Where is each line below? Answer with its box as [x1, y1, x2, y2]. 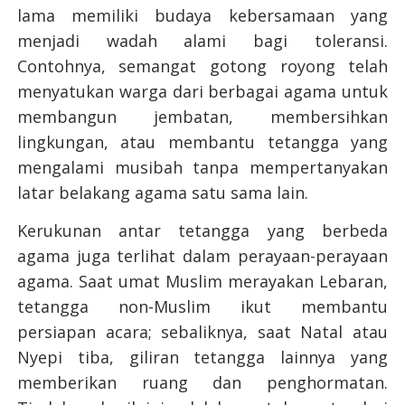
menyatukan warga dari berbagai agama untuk [16, 80, 389, 103]
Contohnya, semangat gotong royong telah [16, 55, 389, 78]
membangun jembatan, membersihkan [16, 106, 389, 128]
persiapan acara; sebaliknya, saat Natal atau [16, 321, 389, 344]
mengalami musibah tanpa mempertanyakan [16, 156, 389, 179]
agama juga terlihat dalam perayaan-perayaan [16, 245, 389, 268]
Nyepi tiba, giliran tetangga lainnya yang [16, 346, 389, 369]
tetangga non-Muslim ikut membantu [16, 296, 389, 318]
